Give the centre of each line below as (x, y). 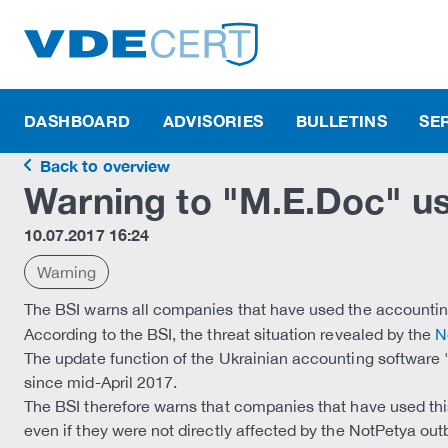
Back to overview (103, 165)
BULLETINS (341, 120)
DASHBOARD (77, 120)
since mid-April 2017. (101, 382)
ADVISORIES (213, 120)
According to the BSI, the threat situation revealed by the (230, 334)
